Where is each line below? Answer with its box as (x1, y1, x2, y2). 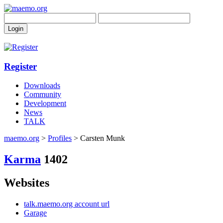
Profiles (48, 134, 72, 143)
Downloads (24, 81, 60, 90)
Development (24, 99, 66, 108)
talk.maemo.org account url (24, 200, 110, 209)
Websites (4, 176, 49, 190)
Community (24, 90, 61, 99)
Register (4, 61, 37, 72)
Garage (24, 209, 47, 218)
